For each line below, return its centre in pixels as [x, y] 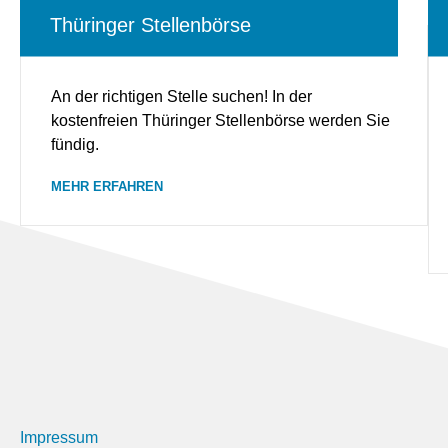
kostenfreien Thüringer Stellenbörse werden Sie [220, 121]
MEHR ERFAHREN [107, 187]
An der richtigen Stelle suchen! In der [181, 97]
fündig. [75, 145]
